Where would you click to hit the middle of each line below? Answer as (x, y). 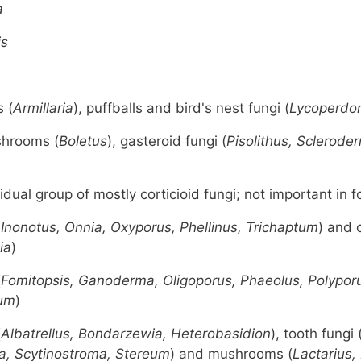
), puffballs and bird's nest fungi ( (181, 108)
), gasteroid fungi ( (167, 141)
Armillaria (43, 108)
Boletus (83, 141)
